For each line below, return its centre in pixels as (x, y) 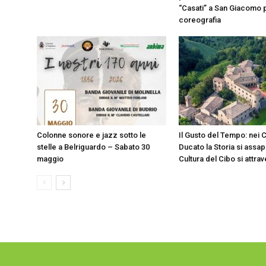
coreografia (200, 20)
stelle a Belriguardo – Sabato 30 (93, 147)
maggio (50, 159)
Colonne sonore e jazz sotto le (91, 135)
